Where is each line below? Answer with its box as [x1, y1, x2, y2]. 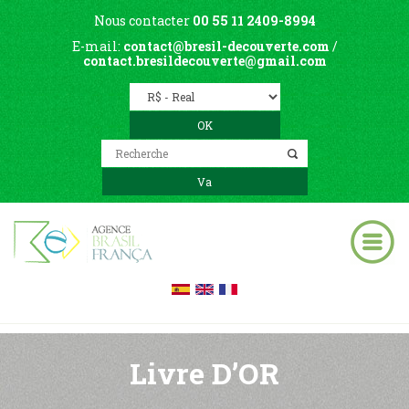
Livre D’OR [130, 353, 279, 393]
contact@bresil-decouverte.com [122, 37, 330, 55]
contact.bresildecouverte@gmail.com [82, 52, 327, 69]
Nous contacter [93, 12, 193, 29]
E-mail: [71, 37, 123, 55]
